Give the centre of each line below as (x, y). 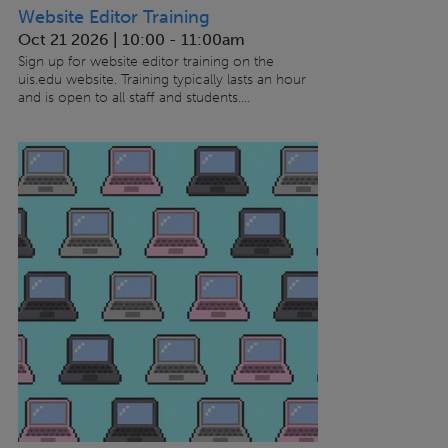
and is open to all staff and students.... (133, 98)
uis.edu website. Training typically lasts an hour (161, 80)
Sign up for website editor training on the (145, 62)
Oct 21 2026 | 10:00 (91, 39)
